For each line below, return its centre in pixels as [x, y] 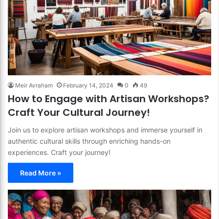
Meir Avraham [34, 85]
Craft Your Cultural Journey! [79, 112]
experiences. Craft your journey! [59, 152]
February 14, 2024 [88, 85]
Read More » [41, 173]
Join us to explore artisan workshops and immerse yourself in [105, 130]
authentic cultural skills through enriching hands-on [89, 141]
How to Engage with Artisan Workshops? [109, 99]
